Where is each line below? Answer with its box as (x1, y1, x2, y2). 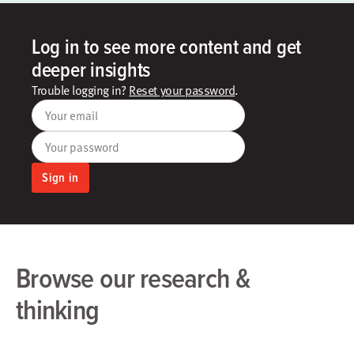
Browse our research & (16, 258, 250, 298)
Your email (45, 107, 98, 124)
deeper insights (32, 55, 151, 84)
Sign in (42, 168, 79, 186)
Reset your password (129, 81, 235, 100)
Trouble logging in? (32, 81, 130, 100)
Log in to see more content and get (32, 32, 302, 61)
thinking (16, 289, 100, 330)
